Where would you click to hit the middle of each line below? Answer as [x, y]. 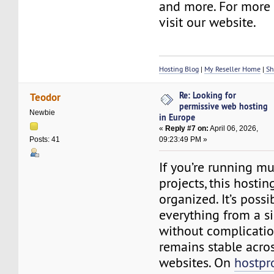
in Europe [177, 117]
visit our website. [208, 23]
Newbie [43, 113]
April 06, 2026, [234, 128]
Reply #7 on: [187, 128]
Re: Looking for [208, 95]
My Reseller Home [233, 69]
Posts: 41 [45, 140]
